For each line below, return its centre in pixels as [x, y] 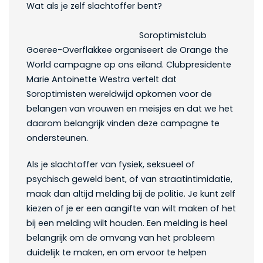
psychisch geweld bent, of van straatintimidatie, [129, 179]
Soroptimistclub [117, 36]
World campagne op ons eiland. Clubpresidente [129, 65]
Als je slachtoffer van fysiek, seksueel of [111, 165]
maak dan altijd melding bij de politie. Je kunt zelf [131, 194]
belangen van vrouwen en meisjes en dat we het [130, 109]
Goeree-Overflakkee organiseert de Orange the [127, 50]
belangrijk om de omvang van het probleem [121, 238]
